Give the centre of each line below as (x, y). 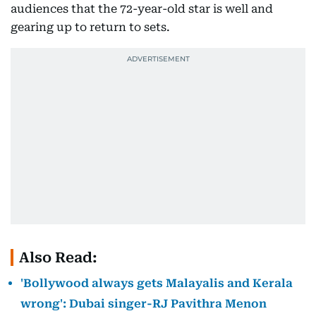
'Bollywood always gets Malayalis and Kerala (157, 284)
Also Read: (58, 258)
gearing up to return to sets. (90, 28)
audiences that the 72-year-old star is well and (142, 9)
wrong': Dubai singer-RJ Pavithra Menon (144, 304)
